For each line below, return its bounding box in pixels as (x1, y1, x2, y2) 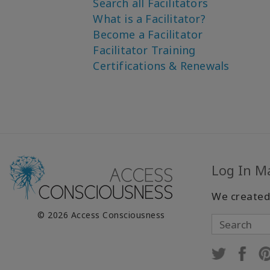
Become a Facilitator (93, 27, 203, 42)
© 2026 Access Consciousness (37, 209, 165, 221)
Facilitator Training (93, 43, 196, 57)
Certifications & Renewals (93, 58, 230, 73)
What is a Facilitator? (93, 11, 206, 26)
